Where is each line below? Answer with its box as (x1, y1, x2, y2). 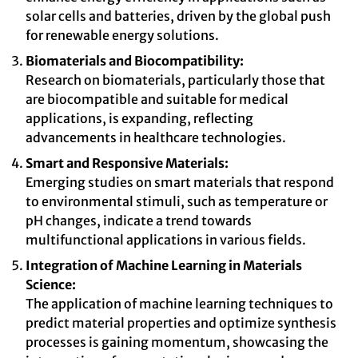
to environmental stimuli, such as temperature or (26, 193, 328, 209)
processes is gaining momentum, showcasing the (26, 334, 328, 350)
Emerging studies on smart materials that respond (26, 174, 334, 190)
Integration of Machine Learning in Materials (26, 257, 302, 273)
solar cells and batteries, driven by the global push (26, 8, 331, 24)
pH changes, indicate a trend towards (26, 213, 252, 229)
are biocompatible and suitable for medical (26, 91, 288, 107)
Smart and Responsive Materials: (26, 155, 229, 171)
